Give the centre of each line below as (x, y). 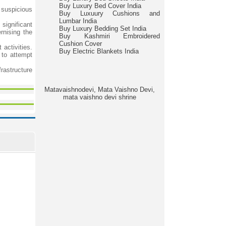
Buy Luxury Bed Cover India (100, 6)
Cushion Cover (80, 44)
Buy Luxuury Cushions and (109, 13)
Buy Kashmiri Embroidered (109, 36)
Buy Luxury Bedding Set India (103, 29)
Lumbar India (78, 21)
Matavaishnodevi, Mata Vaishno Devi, (99, 90)
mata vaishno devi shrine (99, 97)
